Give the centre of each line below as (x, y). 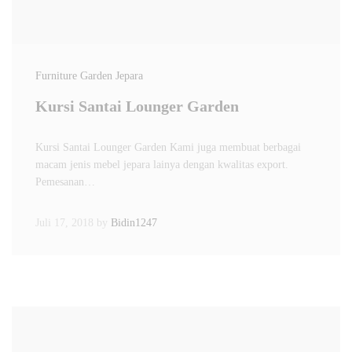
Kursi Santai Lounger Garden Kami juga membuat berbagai (168, 147)
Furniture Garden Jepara (89, 76)
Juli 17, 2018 (64, 223)
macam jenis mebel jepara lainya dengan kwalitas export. (162, 165)
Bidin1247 (134, 223)
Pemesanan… (65, 182)
